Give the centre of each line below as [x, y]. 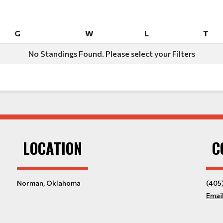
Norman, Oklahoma [49, 183]
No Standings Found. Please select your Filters [111, 53]
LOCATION [53, 148]
